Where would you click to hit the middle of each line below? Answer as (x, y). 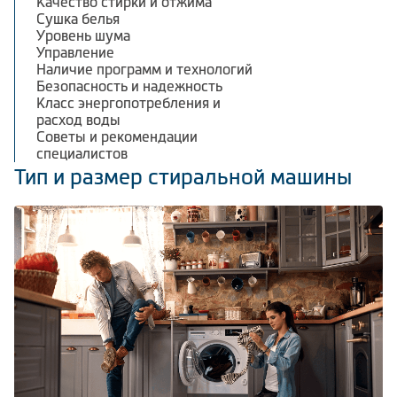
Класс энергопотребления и (128, 102)
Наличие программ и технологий (144, 69)
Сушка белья (78, 18)
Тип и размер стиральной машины (183, 176)
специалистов (82, 153)
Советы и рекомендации (117, 136)
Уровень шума (83, 35)
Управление (75, 52)
